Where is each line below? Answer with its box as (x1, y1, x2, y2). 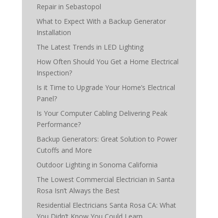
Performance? (36, 120, 81, 129)
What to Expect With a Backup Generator (36, 17, 166, 26)
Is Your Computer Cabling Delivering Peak (36, 109, 167, 118)
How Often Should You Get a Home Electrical (36, 57, 179, 66)
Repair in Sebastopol (36, 2, 101, 11)
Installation (36, 28, 71, 37)
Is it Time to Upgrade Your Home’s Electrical (36, 83, 175, 92)
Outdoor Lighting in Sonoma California (36, 160, 158, 169)
